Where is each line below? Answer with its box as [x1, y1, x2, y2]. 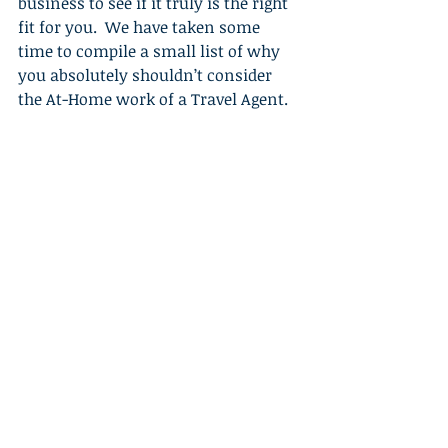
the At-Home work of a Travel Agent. [18, 88, 292, 110]
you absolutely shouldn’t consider [18, 64, 276, 86]
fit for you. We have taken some [18, 16, 264, 38]
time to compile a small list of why [18, 40, 284, 62]
